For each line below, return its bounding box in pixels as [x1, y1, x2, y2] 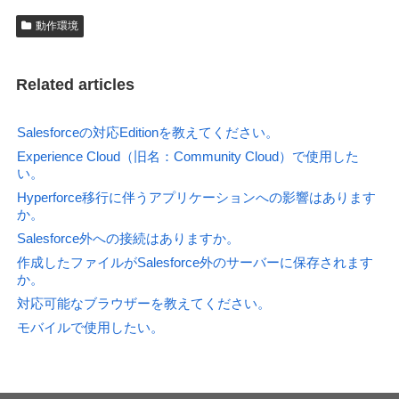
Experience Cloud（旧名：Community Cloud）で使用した [17, 148, 360, 164]
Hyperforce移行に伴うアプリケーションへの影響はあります [17, 189, 377, 205]
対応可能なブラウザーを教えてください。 [17, 295, 272, 311]
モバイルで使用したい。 [17, 319, 165, 335]
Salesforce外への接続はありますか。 [17, 230, 240, 246]
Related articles [16, 75, 135, 94]
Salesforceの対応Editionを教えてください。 [17, 124, 280, 140]
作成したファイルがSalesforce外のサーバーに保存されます [17, 254, 374, 270]
